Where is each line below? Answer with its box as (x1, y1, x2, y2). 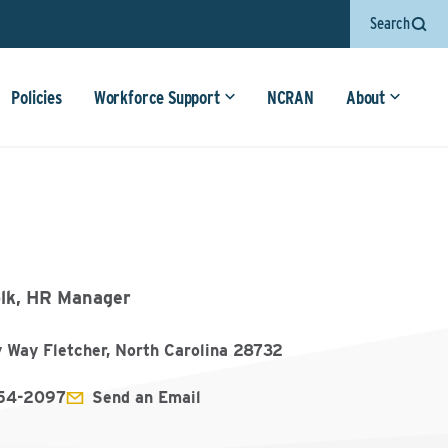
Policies (11, 87, 62, 108)
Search (370, 14, 410, 33)
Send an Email (92, 388, 202, 407)
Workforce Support (93, 87, 221, 108)
